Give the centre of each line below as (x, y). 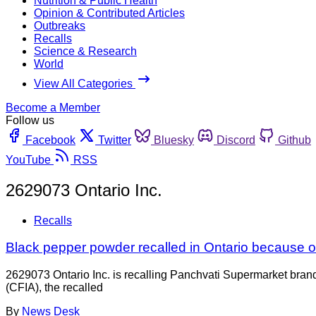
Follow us (30, 120)
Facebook (50, 140)
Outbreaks (60, 25)
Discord (236, 140)
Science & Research (85, 51)
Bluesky (174, 140)
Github (294, 140)
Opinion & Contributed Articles (109, 13)
